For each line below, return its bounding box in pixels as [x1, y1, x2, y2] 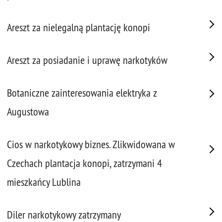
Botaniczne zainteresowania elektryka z [7, 86, 157, 100]
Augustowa [7, 105, 49, 118]
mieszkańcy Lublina [7, 175, 81, 189]
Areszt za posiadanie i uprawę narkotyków [7, 54, 167, 67]
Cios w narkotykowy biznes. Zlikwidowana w [7, 138, 175, 151]
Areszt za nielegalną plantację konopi [7, 21, 150, 34]
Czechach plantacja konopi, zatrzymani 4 [7, 157, 162, 170]
